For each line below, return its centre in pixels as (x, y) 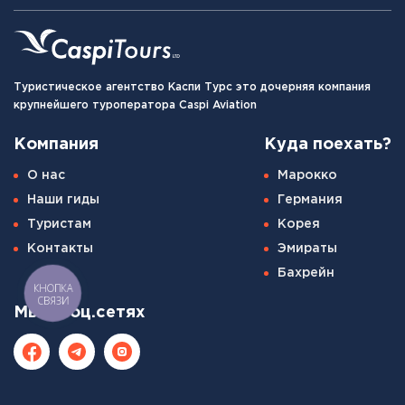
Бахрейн (306, 273)
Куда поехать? (328, 145)
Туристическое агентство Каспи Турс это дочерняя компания (192, 88)
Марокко (307, 176)
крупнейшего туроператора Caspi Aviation (135, 106)
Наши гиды (63, 200)
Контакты (60, 249)
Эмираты (307, 249)
